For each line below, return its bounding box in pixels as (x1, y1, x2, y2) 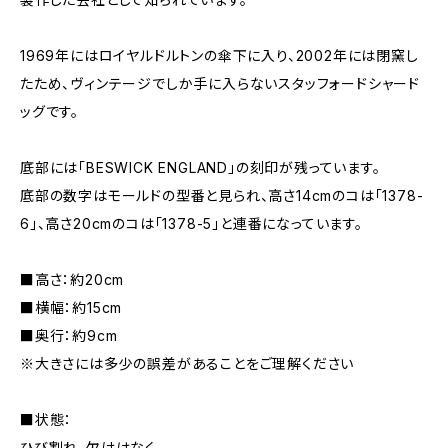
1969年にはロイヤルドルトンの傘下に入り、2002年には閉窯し (20, 47, 419, 64)
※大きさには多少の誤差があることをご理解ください (20, 355, 355, 372)
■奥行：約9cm (20, 327, 118, 344)
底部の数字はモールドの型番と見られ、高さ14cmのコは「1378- (20, 187, 424, 204)
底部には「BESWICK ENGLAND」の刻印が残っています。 (20, 159, 381, 176)
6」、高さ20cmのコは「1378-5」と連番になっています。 (20, 215, 363, 232)
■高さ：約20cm (20, 271, 125, 288)
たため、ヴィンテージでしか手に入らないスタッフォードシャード (20, 75, 421, 92)
